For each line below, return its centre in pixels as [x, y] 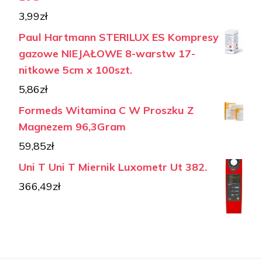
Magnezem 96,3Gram [72, 127]
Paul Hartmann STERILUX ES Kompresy [119, 37]
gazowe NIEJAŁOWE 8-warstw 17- [107, 54]
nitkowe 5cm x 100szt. [75, 70]
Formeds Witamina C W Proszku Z [106, 111]
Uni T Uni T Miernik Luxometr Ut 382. [113, 167]
